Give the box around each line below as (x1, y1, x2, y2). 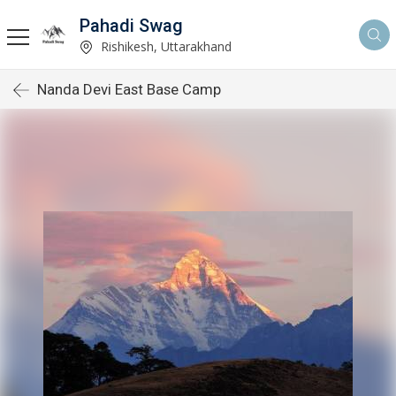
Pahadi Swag (80, 14, 183, 36)
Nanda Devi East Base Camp (37, 80, 221, 98)
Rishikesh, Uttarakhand (97, 37, 232, 55)
